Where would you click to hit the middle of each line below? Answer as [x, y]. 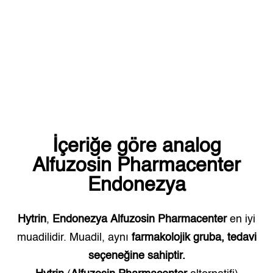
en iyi [241, 219]
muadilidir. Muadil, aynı [73, 238]
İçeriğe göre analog [136, 146]
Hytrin [32, 219]
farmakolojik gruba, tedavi [194, 238]
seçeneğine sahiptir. [136, 256]
